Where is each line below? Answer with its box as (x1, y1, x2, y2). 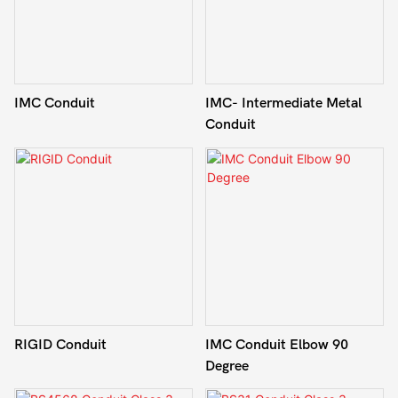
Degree (204, 357, 249, 374)
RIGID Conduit (14, 336, 107, 353)
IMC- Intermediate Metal (204, 95, 362, 112)
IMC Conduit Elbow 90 (204, 336, 348, 353)
